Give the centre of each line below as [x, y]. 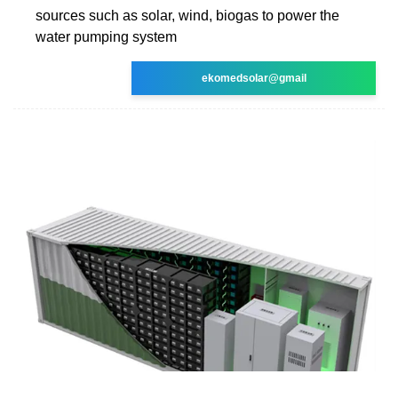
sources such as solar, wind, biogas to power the [187, 15]
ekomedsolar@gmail [254, 78]
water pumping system [106, 36]
